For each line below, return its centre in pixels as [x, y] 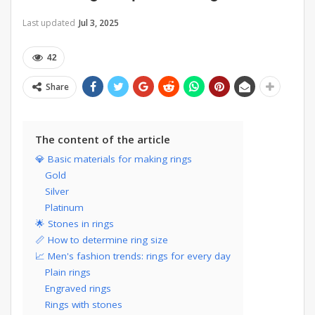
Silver [57, 192]
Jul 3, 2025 [99, 23]
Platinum [64, 208]
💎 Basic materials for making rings [114, 159]
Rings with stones [84, 305]
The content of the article [103, 140]
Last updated [50, 23]
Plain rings [68, 272]
